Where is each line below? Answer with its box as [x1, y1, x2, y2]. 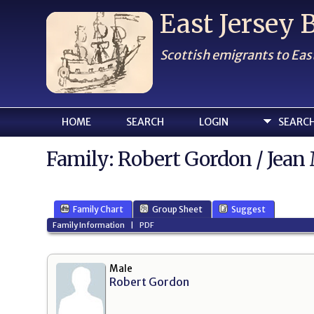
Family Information [52, 219, 125, 230]
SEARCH [126, 116, 164, 128]
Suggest [231, 204, 266, 215]
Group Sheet [152, 204, 203, 215]
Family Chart [73, 204, 123, 215]
